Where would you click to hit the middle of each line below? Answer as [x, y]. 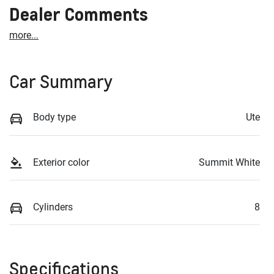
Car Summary [61, 82]
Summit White [229, 162]
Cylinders [53, 207]
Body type [54, 117]
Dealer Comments [79, 14]
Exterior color [61, 162]
